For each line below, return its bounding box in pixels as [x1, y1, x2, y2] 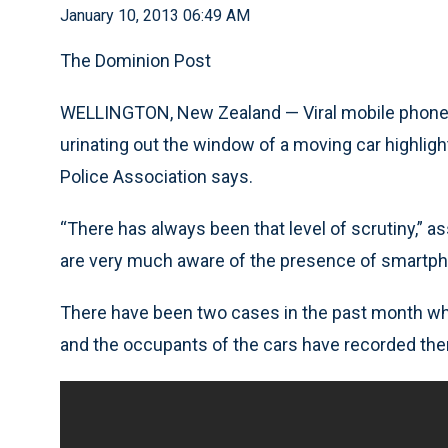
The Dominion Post [60, 50, 211, 71]
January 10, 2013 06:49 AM [60, 6, 250, 25]
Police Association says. [60, 166, 253, 187]
